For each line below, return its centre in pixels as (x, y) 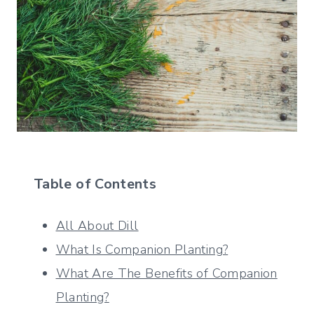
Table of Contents (95, 184)
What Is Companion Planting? (142, 249)
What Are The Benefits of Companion (166, 273)
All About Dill (97, 225)
